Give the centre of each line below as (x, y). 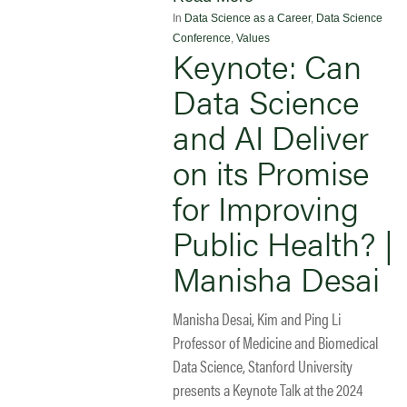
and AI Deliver (271, 136)
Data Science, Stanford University (263, 365)
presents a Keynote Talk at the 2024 (268, 389)
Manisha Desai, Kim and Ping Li (257, 318)
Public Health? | (283, 242)
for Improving (266, 207)
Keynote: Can (267, 65)
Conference (202, 38)
